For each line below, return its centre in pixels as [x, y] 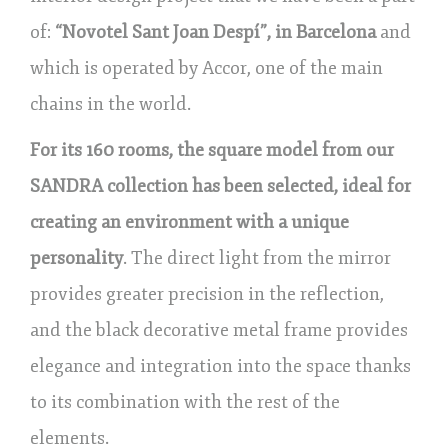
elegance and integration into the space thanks [220, 365]
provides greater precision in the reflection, [207, 293]
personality [76, 257]
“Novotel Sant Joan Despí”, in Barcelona [215, 31]
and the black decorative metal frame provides [219, 329]
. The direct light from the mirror [257, 257]
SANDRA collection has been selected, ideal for [220, 185]
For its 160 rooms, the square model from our [212, 149]
